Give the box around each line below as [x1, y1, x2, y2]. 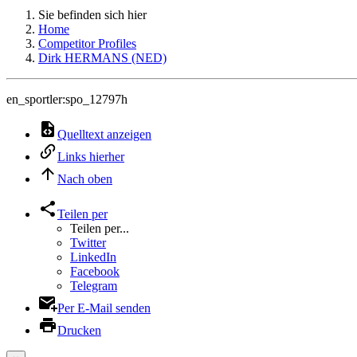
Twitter [70, 236, 106, 249]
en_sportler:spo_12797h [6, 92, 127, 106]
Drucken [57, 324, 101, 337]
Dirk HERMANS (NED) [38, 51, 167, 65]
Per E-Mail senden [57, 301, 151, 315]
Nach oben [57, 172, 112, 186]
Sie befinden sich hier [38, 8, 147, 22]
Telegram [70, 279, 117, 292]
